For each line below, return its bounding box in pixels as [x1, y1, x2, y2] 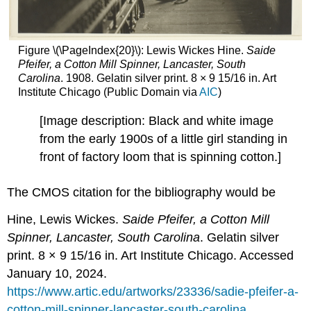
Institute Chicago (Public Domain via [17, 86, 199, 99]
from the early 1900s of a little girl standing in [40, 131, 288, 146]
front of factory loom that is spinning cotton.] [40, 149, 282, 164]
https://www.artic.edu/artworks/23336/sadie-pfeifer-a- [7, 285, 299, 299]
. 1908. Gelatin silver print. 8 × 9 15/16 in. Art [60, 72, 276, 85]
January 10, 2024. [7, 267, 108, 281]
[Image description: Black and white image [40, 113, 274, 128]
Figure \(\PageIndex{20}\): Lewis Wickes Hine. [17, 44, 246, 57]
